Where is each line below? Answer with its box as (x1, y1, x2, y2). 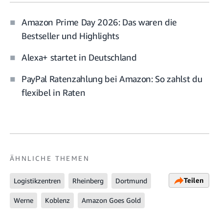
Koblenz (45, 196, 70, 205)
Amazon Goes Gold (82, 196, 141, 205)
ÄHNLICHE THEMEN (10, 154, 89, 163)
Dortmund (115, 176, 147, 185)
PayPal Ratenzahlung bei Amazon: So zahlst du (22, 73, 202, 85)
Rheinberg (72, 176, 104, 185)
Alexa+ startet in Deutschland (22, 52, 137, 63)
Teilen (184, 176, 204, 185)
